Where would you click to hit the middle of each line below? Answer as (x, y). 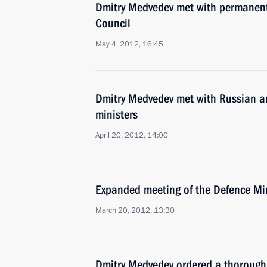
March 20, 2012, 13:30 (135, 210)
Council (113, 23)
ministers (117, 114)
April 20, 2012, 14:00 (132, 135)
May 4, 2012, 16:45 (129, 44)
